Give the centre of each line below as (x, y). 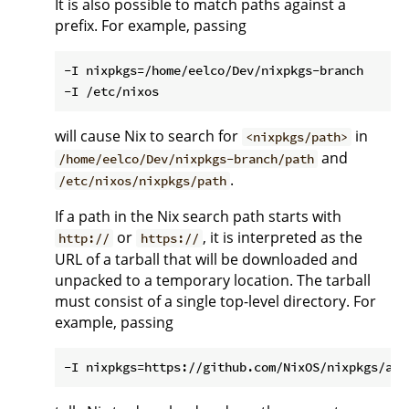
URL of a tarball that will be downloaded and (206, 260)
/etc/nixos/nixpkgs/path (143, 181)
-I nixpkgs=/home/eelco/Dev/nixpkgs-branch (214, 71)
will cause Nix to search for (148, 136)
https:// (169, 239)
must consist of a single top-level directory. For (215, 302)
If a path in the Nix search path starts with (198, 217)
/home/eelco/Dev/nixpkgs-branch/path (187, 159)
